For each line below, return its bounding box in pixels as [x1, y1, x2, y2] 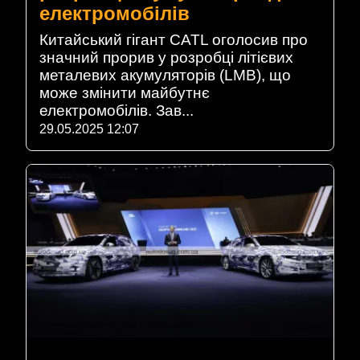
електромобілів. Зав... [39, 101, 194, 119]
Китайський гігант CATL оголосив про [39, 31, 308, 48]
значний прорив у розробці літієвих [39, 48, 293, 66]
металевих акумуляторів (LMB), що [39, 66, 291, 84]
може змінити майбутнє [39, 84, 210, 101]
